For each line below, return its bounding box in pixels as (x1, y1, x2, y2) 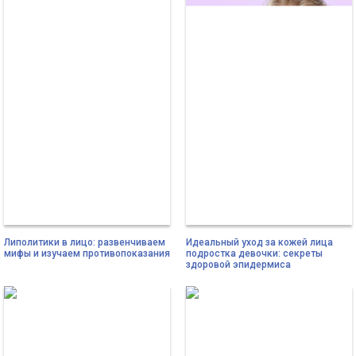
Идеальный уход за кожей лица (186, 236, 333, 248)
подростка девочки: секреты (186, 247, 323, 259)
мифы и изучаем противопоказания (4, 247, 170, 259)
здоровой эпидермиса (186, 258, 291, 270)
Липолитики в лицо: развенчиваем (4, 236, 165, 248)
